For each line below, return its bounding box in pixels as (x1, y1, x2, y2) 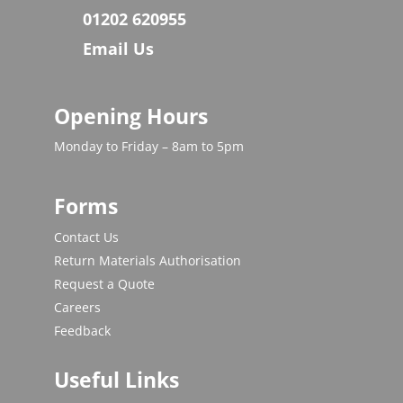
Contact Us (53, 228, 119, 246)
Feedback (53, 322, 111, 340)
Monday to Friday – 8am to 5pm (53, 138, 244, 156)
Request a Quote (53, 275, 155, 293)
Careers (53, 299, 101, 317)
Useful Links (53, 365, 179, 395)
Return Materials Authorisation (53, 252, 241, 270)
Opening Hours (53, 102, 208, 131)
